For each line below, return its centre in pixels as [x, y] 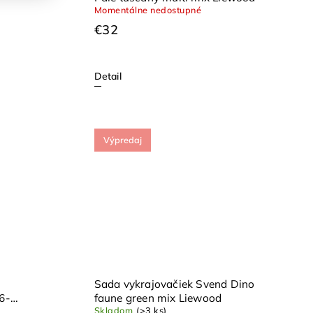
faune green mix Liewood [158, 298]
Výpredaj [122, 139]
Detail [108, 76]
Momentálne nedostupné [148, 9]
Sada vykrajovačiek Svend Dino [174, 284]
